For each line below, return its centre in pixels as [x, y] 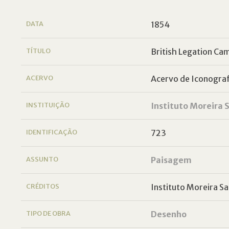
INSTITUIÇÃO [48, 105]
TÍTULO [39, 51]
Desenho [168, 214]
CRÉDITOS [43, 186]
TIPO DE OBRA [49, 213]
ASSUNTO [42, 159]
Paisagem [171, 160]
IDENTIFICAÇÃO [52, 132]
